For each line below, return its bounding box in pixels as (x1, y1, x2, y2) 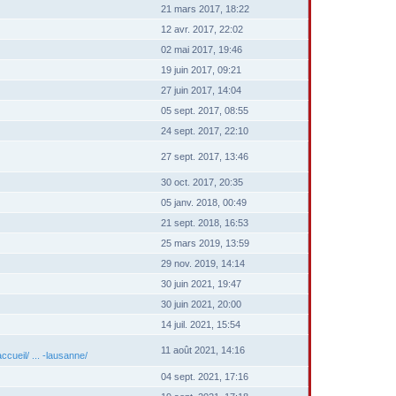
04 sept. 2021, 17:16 (161, 371, 248, 382)
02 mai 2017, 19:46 (161, 44, 242, 55)
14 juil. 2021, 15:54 (161, 319, 240, 330)
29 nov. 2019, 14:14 (161, 258, 245, 269)
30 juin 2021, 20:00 (161, 299, 241, 309)
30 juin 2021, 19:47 (161, 278, 241, 289)
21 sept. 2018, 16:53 (161, 217, 248, 228)
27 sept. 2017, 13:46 (161, 151, 248, 162)
